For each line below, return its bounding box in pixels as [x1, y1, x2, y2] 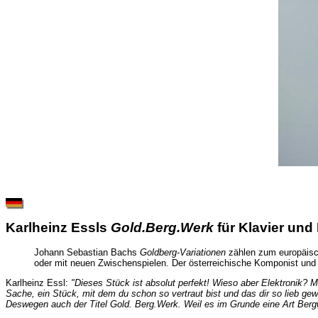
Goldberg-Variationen [140, 246, 226, 258]
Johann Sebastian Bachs [34, 246, 140, 258]
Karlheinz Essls [6, 220, 111, 236]
